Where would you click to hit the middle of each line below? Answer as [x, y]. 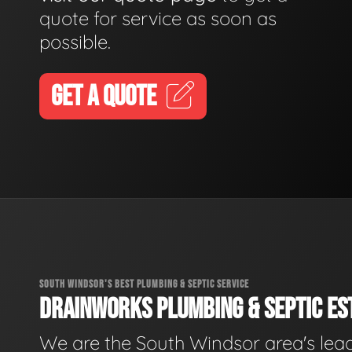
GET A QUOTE [104, 97]
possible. [75, 41]
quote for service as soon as [158, 18]
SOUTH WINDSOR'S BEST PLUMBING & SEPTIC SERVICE [144, 284]
